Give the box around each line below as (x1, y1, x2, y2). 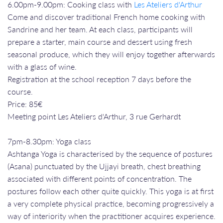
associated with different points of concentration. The (7, 172, 192, 184)
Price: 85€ (7, 98, 42, 110)
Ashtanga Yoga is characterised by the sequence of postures (7, 147, 213, 159)
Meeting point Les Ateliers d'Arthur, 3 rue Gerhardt (7, 110, 181, 122)
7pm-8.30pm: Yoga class (7, 135, 91, 147)
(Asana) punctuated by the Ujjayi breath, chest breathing (7, 160, 201, 172)
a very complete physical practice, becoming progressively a (7, 197, 214, 209)
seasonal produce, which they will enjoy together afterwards (7, 48, 215, 60)
